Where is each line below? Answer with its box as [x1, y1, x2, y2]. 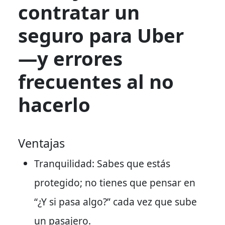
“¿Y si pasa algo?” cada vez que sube [34, 194, 197, 208]
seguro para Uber [18, 22, 184, 48]
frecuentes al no [18, 68, 174, 94]
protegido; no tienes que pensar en [34, 175, 195, 189]
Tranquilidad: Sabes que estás [34, 156, 170, 170]
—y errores [18, 45, 123, 71]
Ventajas [18, 135, 65, 151]
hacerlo [18, 91, 90, 118]
